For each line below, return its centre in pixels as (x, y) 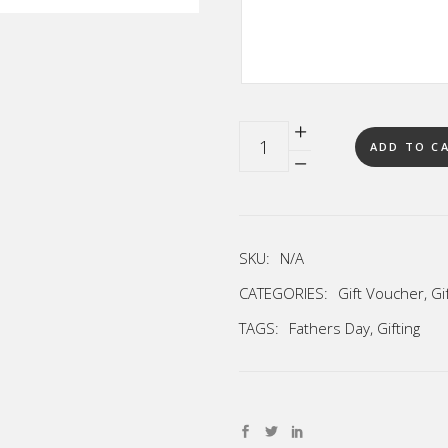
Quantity (267, 132)
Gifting (398, 328)
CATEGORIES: (285, 293)
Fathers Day (329, 328)
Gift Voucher (381, 293)
